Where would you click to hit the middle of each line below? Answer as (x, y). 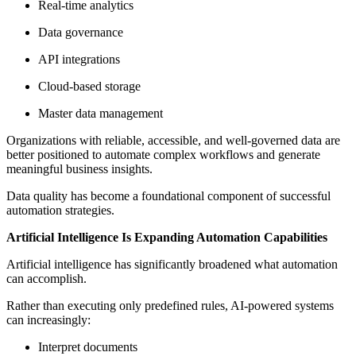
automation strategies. (60, 211)
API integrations (79, 60)
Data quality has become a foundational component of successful (168, 196)
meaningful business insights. (79, 169)
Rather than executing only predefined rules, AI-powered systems (170, 306)
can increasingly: (48, 320)
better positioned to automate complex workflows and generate (163, 155)
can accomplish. (46, 279)
